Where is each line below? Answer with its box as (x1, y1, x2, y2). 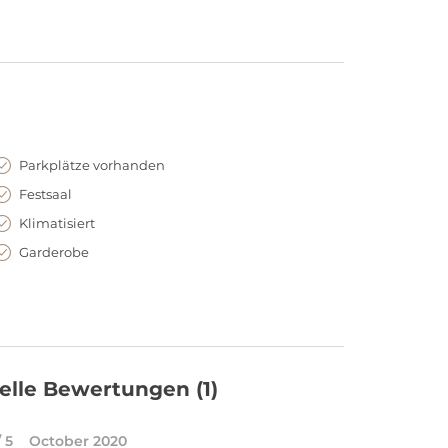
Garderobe (19, 244, 89, 260)
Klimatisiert (19, 215, 95, 231)
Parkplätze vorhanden (19, 157, 165, 173)
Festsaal (19, 186, 72, 202)
